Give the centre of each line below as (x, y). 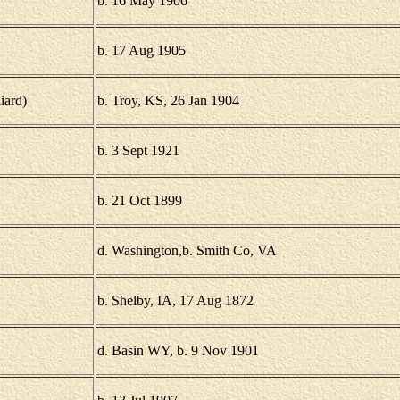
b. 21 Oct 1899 (139, 200)
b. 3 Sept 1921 (138, 150)
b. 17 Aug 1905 (141, 50)
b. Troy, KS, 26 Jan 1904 (168, 100)
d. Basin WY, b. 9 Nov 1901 (178, 350)
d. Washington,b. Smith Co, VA (187, 250)
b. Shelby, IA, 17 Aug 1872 (175, 300)
